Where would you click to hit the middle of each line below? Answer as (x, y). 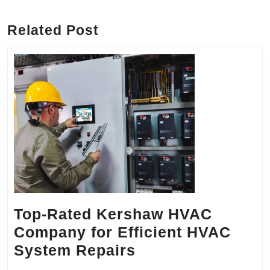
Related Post (53, 30)
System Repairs (75, 250)
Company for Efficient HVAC (122, 232)
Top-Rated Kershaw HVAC (113, 214)
